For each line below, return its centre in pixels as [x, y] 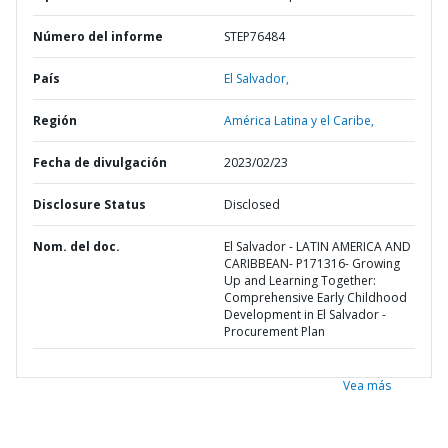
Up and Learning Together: [300, 280]
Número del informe [98, 36]
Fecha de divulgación [100, 162]
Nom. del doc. [76, 246]
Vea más [367, 385]
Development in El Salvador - [305, 314]
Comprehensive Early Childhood [315, 297]
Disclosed [252, 204]
